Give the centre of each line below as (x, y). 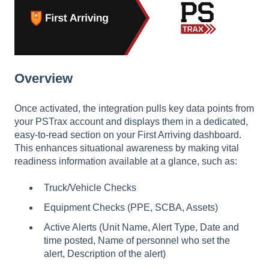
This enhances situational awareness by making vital (127, 148)
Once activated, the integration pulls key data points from (134, 108)
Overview (44, 79)
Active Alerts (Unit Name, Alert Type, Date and (141, 228)
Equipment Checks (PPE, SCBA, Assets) (131, 208)
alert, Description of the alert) (105, 254)
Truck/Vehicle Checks (90, 188)
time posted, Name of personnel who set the (137, 241)
